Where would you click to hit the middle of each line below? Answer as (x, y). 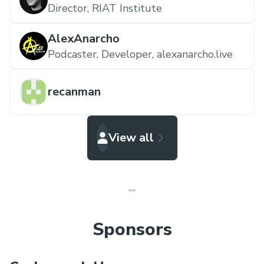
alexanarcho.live (195, 55)
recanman (74, 92)
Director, (68, 9)
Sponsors (132, 230)
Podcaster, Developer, (101, 55)
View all (131, 138)
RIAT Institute (127, 9)
